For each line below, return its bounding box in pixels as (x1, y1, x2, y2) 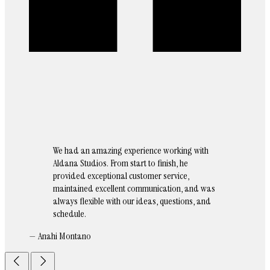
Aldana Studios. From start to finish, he (53, 157, 188, 170)
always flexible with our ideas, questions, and (53, 195, 211, 208)
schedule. (53, 207, 86, 221)
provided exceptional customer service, (53, 169, 189, 183)
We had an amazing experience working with (53, 144, 209, 157)
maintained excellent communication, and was (53, 182, 215, 195)
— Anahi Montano (29, 230, 91, 243)
